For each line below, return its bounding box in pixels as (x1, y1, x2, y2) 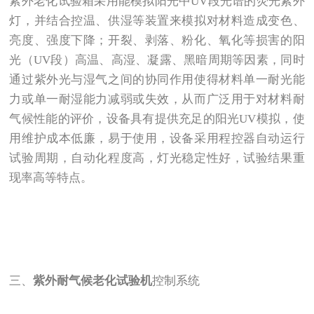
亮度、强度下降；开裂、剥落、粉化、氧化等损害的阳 (9, 33, 305, 47)
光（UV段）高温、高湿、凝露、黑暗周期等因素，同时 (9, 53, 305, 67)
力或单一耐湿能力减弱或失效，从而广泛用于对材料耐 (9, 92, 305, 106)
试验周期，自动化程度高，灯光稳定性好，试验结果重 (9, 151, 305, 165)
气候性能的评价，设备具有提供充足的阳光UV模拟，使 (9, 111, 305, 125)
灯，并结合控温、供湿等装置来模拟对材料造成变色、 (9, 13, 305, 27)
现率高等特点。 (9, 170, 93, 184)
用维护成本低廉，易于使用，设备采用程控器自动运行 (9, 131, 305, 145)
